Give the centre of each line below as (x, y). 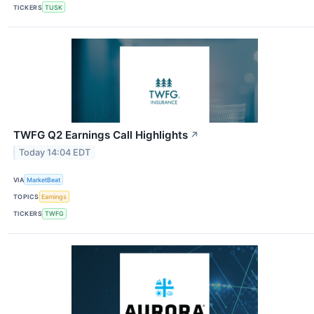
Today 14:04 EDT (55, 153)
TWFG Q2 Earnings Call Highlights (101, 135)
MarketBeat (44, 179)
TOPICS (26, 197)
